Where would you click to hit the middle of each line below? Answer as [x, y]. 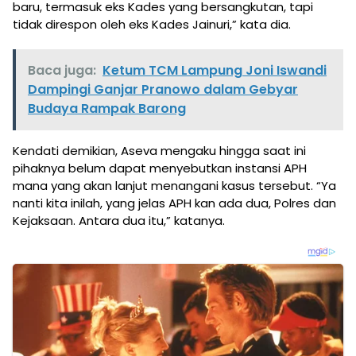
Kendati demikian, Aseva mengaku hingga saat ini [159, 151]
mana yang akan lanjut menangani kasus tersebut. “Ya [174, 186]
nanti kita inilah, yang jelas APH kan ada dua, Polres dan [174, 203]
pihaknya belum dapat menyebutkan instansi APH [160, 168]
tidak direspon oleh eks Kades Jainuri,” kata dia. [152, 25]
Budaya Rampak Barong [107, 109]
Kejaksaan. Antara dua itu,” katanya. [119, 221]
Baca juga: [62, 71]
